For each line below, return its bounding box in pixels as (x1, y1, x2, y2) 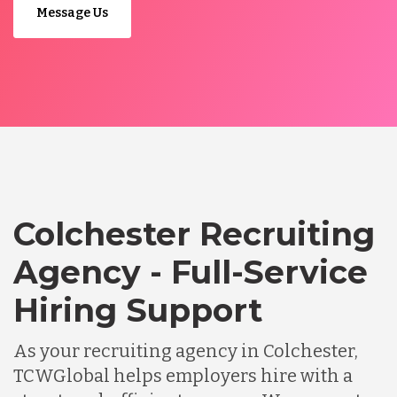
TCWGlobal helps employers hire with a (13, 365, 353, 387)
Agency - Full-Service (13, 253, 368, 292)
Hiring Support (13, 291, 262, 331)
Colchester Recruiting (13, 214, 375, 254)
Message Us (36, 5, 108, 21)
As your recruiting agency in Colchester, (13, 340, 358, 362)
